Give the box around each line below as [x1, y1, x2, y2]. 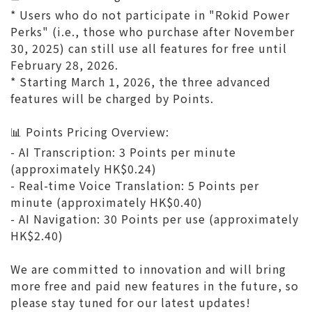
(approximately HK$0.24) [10, 160, 157, 177]
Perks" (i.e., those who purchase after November [10, 23, 295, 40]
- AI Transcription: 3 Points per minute [10, 143, 236, 160]
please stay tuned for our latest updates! [10, 294, 251, 311]
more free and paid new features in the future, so [10, 277, 299, 294]
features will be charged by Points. [10, 90, 214, 107]
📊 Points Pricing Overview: [10, 123, 169, 140]
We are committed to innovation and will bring [10, 260, 286, 277]
